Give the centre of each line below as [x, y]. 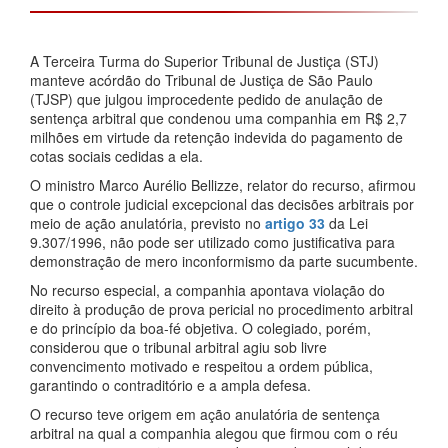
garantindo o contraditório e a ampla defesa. [170, 385]
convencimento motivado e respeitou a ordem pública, [201, 366]
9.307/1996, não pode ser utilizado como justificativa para [212, 242]
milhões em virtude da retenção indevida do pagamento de [216, 137]
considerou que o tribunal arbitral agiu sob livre [178, 347]
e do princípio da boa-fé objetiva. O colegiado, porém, [200, 328]
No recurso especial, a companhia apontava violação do [207, 290]
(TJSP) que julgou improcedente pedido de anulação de [206, 99]
